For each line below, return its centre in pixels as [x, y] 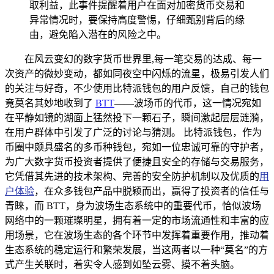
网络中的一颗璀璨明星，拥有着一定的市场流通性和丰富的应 [137, 220]
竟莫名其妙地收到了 [50, 103]
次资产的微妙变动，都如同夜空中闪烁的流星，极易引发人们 [137, 73]
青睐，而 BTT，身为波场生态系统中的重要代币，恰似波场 [133, 206]
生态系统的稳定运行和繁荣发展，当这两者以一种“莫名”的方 [136, 250]
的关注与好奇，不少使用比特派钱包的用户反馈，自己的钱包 [137, 88]
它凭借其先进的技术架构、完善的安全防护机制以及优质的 [132, 176]
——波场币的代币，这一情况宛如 [188, 103]
